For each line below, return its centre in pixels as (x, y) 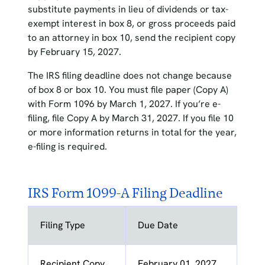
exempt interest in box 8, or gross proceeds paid (131, 24)
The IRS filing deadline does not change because (130, 76)
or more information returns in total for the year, (132, 132)
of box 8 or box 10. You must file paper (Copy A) (128, 90)
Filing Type (62, 225)
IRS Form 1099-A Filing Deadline (125, 193)
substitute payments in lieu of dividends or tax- (128, 9)
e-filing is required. (67, 147)
